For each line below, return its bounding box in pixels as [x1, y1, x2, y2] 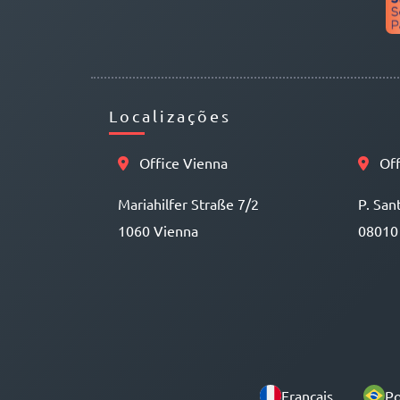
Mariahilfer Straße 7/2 [118, 195, 259, 213]
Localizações [109, 106, 231, 126]
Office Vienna [136, 154, 228, 172]
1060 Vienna [118, 221, 198, 240]
